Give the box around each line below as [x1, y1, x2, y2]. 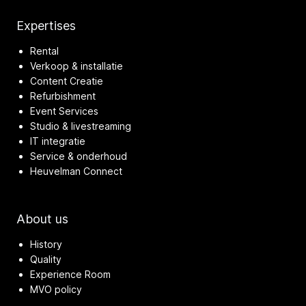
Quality [30, 253, 61, 265]
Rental [30, 44, 59, 57]
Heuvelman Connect [30, 165, 122, 177]
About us [16, 211, 68, 226]
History [30, 238, 62, 250]
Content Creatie [30, 74, 103, 87]
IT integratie [30, 135, 85, 147]
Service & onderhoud [30, 150, 127, 162]
